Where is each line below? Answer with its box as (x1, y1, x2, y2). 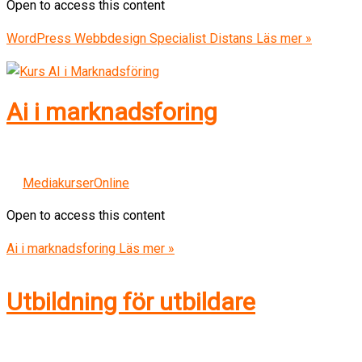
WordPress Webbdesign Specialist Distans (6, 30, 253, 46)
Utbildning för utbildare (6, 287, 255, 316)
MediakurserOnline (23, 175, 129, 191)
